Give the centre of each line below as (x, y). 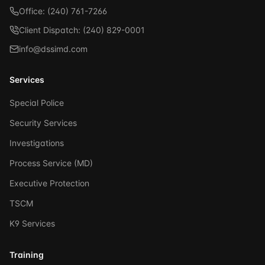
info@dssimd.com (53, 49)
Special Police (37, 103)
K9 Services (32, 223)
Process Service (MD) (51, 163)
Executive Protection (49, 183)
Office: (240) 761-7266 (63, 11)
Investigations (37, 143)
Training (27, 255)
